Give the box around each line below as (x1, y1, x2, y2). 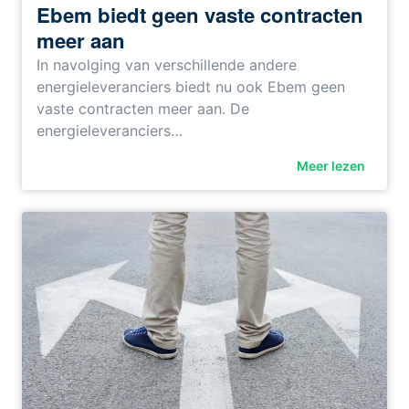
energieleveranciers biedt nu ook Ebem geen (37, 78, 345, 97)
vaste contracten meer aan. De (37, 100, 249, 119)
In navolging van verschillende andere (37, 56, 297, 75)
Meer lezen (296, 158, 365, 174)
